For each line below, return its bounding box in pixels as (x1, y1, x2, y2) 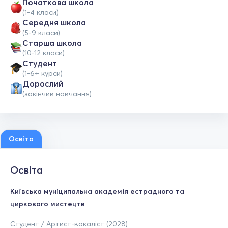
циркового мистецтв (10, 199, 85, 208)
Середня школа (22, 17, 86, 27)
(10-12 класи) (22, 48, 65, 58)
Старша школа (22, 38, 82, 48)
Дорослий (22, 78, 63, 89)
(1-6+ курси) (22, 69, 63, 78)
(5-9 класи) (22, 28, 60, 37)
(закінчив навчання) (22, 89, 92, 98)
